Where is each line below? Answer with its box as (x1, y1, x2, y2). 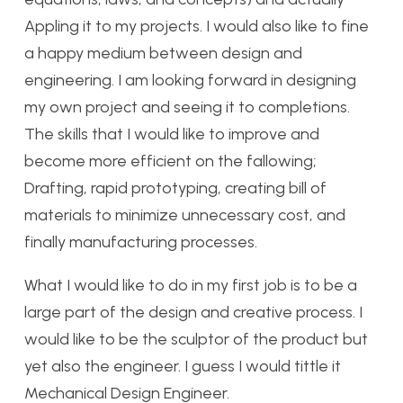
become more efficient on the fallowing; (24, 151, 317, 171)
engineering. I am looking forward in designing (24, 70, 356, 90)
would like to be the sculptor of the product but (24, 329, 368, 349)
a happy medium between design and (24, 43, 302, 63)
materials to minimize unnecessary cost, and (24, 205, 345, 225)
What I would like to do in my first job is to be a (24, 275, 357, 295)
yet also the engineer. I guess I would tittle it (24, 356, 341, 376)
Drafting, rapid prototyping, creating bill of (24, 178, 327, 198)
